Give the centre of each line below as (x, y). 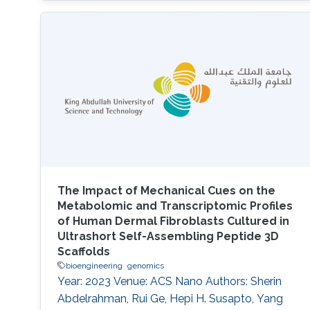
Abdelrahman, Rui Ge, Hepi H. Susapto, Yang (170, 298)
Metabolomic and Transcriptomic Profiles (175, 206)
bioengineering (94, 265)
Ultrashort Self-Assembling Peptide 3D (168, 236)
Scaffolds (83, 251)
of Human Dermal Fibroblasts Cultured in (173, 221)
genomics (145, 265)
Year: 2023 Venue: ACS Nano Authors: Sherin (169, 281)
